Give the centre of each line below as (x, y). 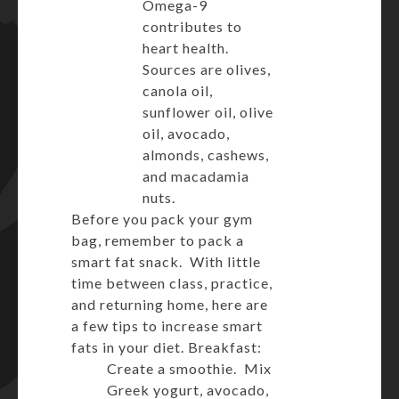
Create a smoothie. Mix (189, 368)
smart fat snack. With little (166, 261)
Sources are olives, (207, 69)
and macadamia (196, 176)
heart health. (186, 48)
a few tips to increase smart (167, 326)
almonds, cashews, (206, 155)
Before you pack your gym (162, 219)
